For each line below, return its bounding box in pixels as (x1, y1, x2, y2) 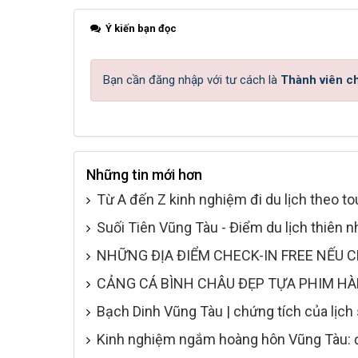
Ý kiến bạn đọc (103, 22, 177, 34)
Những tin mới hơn (86, 166, 202, 183)
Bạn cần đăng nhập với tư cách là (103, 73, 280, 87)
